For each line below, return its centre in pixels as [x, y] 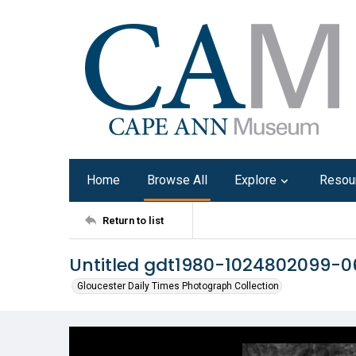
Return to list [133, 220]
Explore [255, 180]
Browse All [177, 180]
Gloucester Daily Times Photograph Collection [178, 286]
